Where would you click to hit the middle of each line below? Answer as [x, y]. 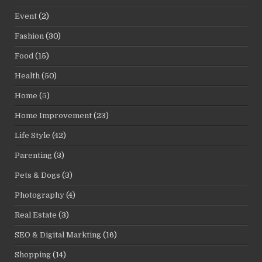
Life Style [33, 136]
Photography [40, 195]
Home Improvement [54, 116]
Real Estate [36, 215]
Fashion [30, 36]
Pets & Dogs [38, 175]
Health [27, 76]
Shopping [33, 255]
